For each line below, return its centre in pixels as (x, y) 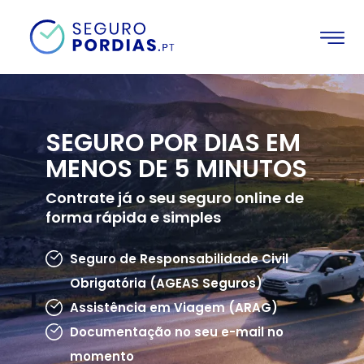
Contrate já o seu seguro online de (175, 198)
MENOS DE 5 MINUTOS (176, 169)
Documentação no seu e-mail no (177, 332)
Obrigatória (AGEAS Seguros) (166, 284)
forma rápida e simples (133, 218)
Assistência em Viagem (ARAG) (174, 308)
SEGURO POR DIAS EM (173, 143)
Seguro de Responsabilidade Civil (179, 259)
